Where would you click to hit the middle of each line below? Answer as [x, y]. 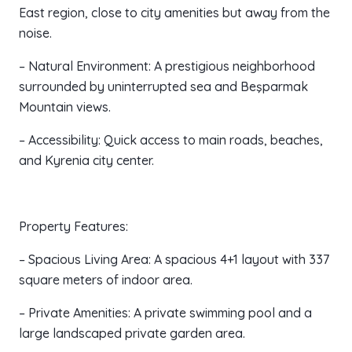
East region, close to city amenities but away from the [174, 13]
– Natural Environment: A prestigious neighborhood [167, 66]
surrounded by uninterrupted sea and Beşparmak [163, 87]
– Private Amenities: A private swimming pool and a [165, 313]
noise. [35, 33]
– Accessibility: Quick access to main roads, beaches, [171, 140]
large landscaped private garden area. [132, 334]
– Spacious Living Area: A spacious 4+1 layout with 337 [174, 260]
